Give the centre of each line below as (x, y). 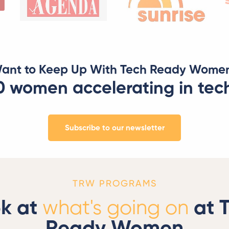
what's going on (115, 208)
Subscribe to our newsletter (114, 128)
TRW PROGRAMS (114, 184)
